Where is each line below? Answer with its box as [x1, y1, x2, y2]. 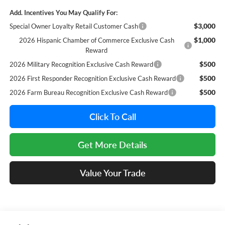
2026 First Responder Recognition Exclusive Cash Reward [9, 74, 176, 83]
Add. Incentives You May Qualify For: [9, 9, 118, 17]
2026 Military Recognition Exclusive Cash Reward [9, 60, 153, 69]
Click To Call [89, 111, 136, 123]
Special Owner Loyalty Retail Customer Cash [9, 22, 138, 31]
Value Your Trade [79, 167, 146, 179]
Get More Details [78, 139, 147, 151]
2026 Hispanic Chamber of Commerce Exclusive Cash [19, 36, 174, 45]
